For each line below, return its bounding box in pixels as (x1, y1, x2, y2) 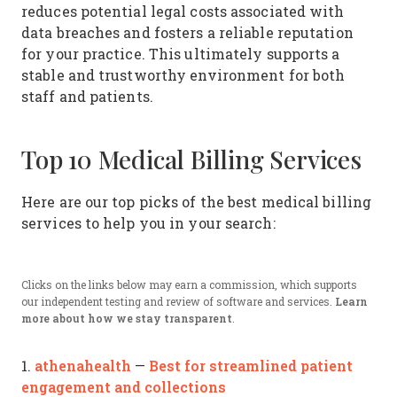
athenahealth (35, 355, 131, 376)
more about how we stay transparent (21, 311, 232, 326)
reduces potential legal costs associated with (21, 2, 345, 20)
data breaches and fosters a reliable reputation (21, 23, 354, 42)
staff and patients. (21, 87, 153, 105)
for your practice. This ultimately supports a (21, 44, 340, 63)
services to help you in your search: (21, 214, 276, 232)
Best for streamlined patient (149, 355, 353, 376)
